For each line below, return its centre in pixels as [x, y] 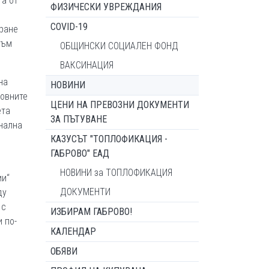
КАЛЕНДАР [73, 231]
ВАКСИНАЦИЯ [87, 65]
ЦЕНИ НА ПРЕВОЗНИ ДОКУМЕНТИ [120, 105]
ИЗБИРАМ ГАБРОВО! [91, 212]
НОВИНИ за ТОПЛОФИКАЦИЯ [116, 173]
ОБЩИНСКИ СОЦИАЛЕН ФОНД [119, 46]
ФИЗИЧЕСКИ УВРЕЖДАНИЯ [106, 7]
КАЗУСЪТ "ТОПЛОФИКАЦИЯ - [109, 139]
